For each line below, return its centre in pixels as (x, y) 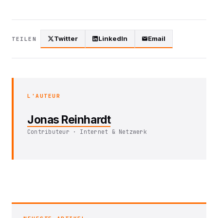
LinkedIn (113, 38)
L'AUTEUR (44, 96)
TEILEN (24, 39)
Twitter (66, 38)
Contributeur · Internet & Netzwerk (87, 132)
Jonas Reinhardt (69, 120)
